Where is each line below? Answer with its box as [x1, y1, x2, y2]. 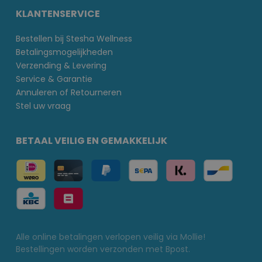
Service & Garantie [16, 73, 92, 85]
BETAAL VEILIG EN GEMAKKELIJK [16, 134, 167, 148]
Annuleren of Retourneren [16, 87, 122, 99]
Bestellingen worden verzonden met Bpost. [16, 243, 190, 256]
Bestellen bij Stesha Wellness [16, 33, 132, 45]
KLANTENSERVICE [16, 7, 100, 21]
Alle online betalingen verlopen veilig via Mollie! [16, 231, 205, 243]
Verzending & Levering [16, 60, 106, 72]
